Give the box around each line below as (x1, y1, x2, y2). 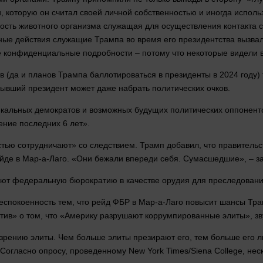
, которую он (1, 8, 52, 18)
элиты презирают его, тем (106, 232, 211, 242)
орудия (162, 176, 190, 186)
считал (52, 8, 77, 18)
